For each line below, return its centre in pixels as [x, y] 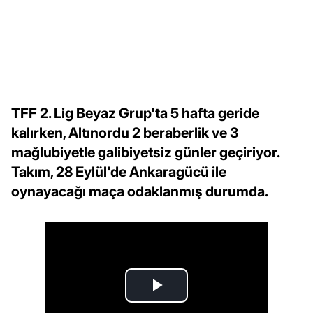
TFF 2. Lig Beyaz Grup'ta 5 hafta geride [135, 114]
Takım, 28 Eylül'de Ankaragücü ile [119, 172]
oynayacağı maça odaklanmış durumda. [140, 192]
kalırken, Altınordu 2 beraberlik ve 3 [125, 133]
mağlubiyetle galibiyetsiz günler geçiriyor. [145, 153]
